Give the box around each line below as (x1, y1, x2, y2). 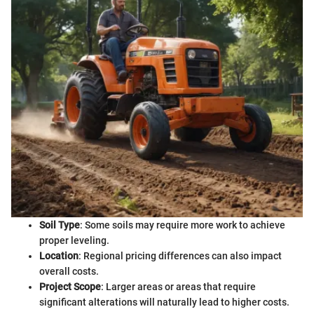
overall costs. (39, 265, 99, 277)
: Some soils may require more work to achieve (80, 219, 285, 231)
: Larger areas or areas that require (101, 280, 256, 292)
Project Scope (39, 280, 101, 292)
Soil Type (39, 219, 80, 231)
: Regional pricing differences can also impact (78, 250, 282, 261)
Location (39, 250, 78, 261)
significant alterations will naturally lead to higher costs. (39, 296, 289, 308)
